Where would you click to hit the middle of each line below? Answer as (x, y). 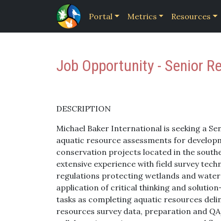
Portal (101, 16)
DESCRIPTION (84, 109)
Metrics (142, 16)
